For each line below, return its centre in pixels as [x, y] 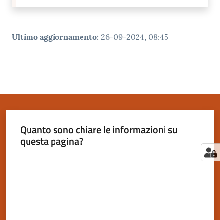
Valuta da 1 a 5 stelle [49, 159]
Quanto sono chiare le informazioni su [99, 129]
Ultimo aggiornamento [54, 37]
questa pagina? [52, 141]
